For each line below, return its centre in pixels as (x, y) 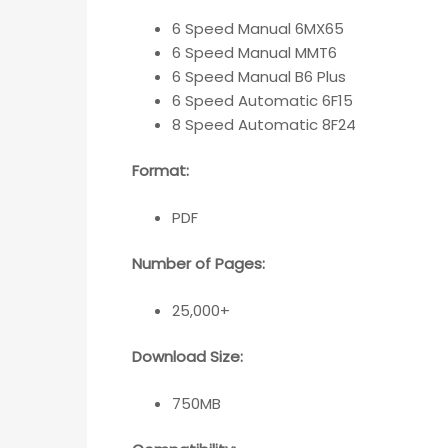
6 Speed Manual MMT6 (254, 52)
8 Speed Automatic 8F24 (264, 124)
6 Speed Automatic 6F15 (262, 100)
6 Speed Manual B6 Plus (259, 76)
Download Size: (187, 357)
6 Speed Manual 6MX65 (258, 28)
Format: (160, 171)
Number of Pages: (198, 264)
